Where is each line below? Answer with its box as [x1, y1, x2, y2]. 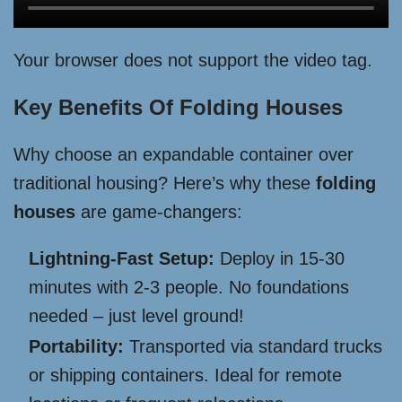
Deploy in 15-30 [214, 249, 345, 268]
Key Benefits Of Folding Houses [13, 95, 343, 119]
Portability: [29, 336, 124, 356]
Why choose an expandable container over [13, 144, 354, 164]
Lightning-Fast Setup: [29, 249, 214, 268]
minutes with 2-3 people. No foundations [29, 277, 349, 297]
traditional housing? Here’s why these [13, 173, 316, 193]
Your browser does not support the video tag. [13, 50, 372, 70]
